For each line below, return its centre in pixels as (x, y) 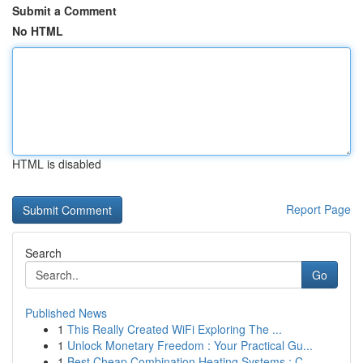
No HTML (38, 31)
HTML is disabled (57, 164)
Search (43, 253)
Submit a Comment (64, 11)
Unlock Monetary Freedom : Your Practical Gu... (190, 345)
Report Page (318, 209)
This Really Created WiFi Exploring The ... (175, 329)
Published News (66, 313)
